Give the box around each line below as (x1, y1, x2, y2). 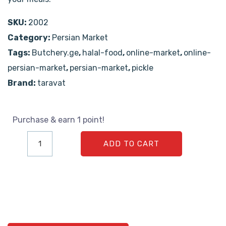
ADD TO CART (103, 139, 159, 149)
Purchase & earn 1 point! (13, 115, 104, 125)
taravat (37, 78, 66, 88)
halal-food (82, 48, 123, 58)
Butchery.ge (32, 48, 79, 58)
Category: (8, 33, 52, 43)
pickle (132, 63, 153, 73)
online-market (126, 48, 180, 58)
